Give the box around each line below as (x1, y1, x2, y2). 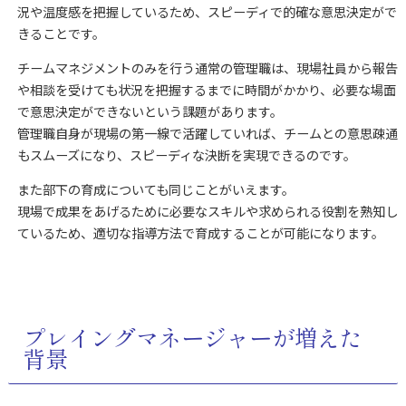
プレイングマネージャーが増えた (22, 321, 362, 354)
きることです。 (16, 24, 105, 43)
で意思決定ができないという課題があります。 (16, 102, 283, 121)
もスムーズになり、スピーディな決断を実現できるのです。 (16, 146, 356, 165)
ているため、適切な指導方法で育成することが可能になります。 (16, 224, 384, 243)
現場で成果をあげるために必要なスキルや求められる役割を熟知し (16, 202, 398, 221)
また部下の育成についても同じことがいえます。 (16, 180, 295, 199)
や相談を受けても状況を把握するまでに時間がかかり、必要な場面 (16, 81, 396, 100)
